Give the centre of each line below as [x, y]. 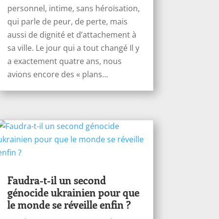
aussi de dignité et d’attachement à [72, 34]
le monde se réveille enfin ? [69, 204]
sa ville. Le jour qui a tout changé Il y [73, 48]
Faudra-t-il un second [56, 180]
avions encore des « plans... [57, 74]
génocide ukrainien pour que [73, 192]
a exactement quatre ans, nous [64, 61]
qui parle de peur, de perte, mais [67, 21]
